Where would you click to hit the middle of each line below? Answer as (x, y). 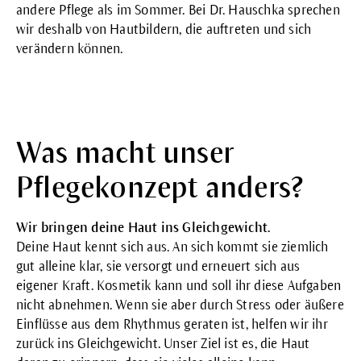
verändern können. (70, 49)
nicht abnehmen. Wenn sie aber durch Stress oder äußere (180, 305)
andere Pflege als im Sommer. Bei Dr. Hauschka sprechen (178, 10)
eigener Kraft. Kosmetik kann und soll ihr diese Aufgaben (179, 286)
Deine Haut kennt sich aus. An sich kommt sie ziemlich (172, 247)
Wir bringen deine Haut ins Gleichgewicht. (143, 228)
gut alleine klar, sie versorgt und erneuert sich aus (158, 266)
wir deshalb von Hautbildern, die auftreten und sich (164, 29)
